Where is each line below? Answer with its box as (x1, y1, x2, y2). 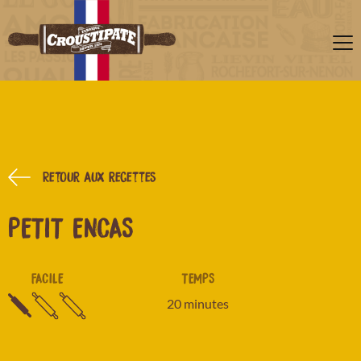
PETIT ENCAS (8, 214, 134, 239)
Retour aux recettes (43, 169, 156, 182)
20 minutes (167, 296, 229, 311)
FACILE (31, 271, 64, 284)
